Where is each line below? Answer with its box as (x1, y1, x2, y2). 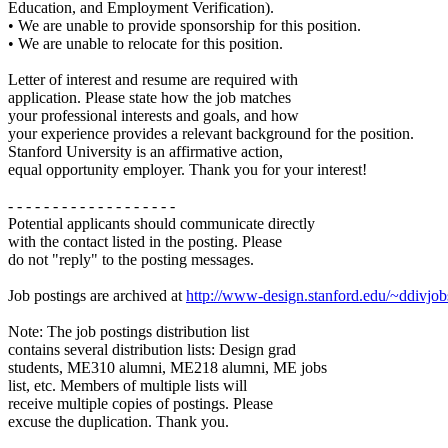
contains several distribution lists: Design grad (8, 340, 296, 358)
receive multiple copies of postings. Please (8, 394, 273, 412)
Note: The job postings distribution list (8, 322, 249, 340)
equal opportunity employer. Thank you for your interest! (8, 160, 367, 178)
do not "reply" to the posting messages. (8, 250, 254, 268)
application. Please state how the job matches (8, 88, 291, 106)
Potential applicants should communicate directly (8, 214, 315, 232)
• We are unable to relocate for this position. (8, 34, 283, 52)
